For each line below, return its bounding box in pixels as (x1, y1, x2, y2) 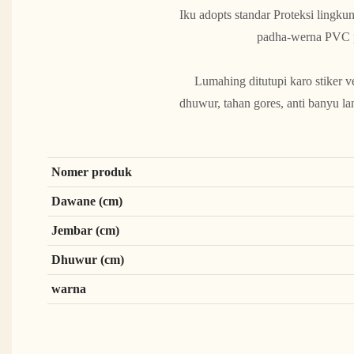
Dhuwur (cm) (51, 252, 124, 268)
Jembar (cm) (51, 223, 119, 239)
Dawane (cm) (51, 194, 122, 209)
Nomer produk (51, 164, 132, 180)
